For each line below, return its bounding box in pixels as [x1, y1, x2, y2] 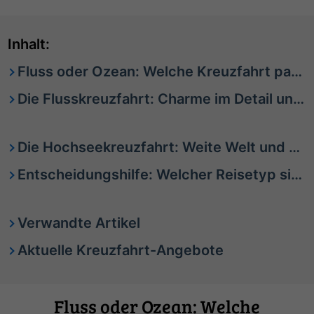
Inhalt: [8, 35, 50, 53]
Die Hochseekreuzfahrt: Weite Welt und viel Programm [18, 138, 289, 156]
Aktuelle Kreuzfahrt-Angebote [18, 241, 224, 259]
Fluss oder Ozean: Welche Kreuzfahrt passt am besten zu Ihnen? [18, 62, 292, 80]
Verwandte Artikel [18, 214, 141, 231]
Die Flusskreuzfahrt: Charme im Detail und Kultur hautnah [18, 90, 294, 107]
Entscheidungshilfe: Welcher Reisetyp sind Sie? [18, 165, 292, 183]
